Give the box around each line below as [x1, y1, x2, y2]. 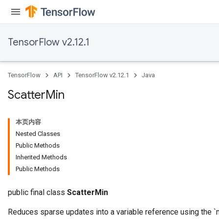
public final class [8, 188, 67, 197]
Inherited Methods [16, 153, 67, 161]
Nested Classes [16, 130, 60, 137]
